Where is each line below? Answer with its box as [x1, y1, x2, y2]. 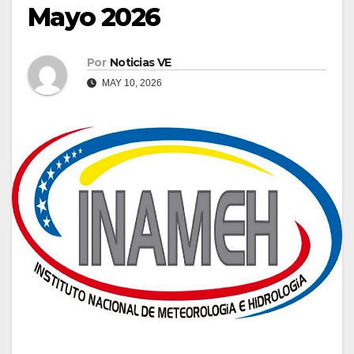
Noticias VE [109, 55, 171, 70]
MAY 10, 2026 [100, 77, 162, 88]
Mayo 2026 [28, 2, 160, 32]
